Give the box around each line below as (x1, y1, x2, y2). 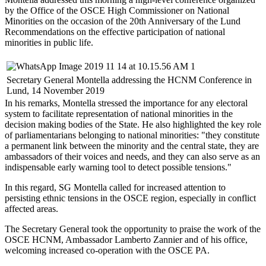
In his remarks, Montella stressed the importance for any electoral (5, 97, 248, 108)
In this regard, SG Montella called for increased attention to (5, 182, 226, 192)
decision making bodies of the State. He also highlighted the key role (5, 119, 261, 129)
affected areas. (5, 203, 58, 214)
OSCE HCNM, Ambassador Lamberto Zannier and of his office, (5, 234, 248, 245)
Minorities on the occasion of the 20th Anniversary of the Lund (5, 15, 240, 26)
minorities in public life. (5, 37, 96, 47)
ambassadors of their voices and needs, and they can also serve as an (5, 151, 260, 161)
